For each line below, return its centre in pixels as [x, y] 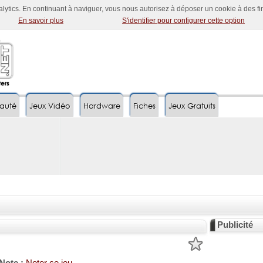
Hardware [102, 106]
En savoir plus [41, 21]
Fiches [144, 106]
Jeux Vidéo [50, 106]
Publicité [235, 225]
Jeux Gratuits [192, 106]
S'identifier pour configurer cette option [183, 21]
